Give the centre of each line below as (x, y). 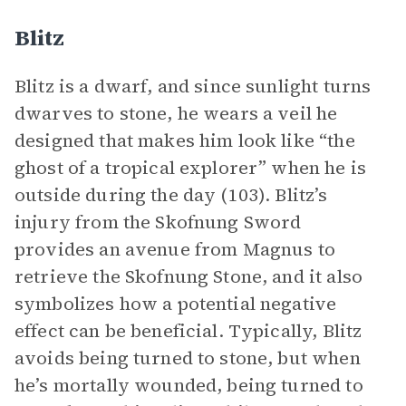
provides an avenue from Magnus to (175, 249)
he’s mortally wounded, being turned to (189, 385)
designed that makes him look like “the (185, 140)
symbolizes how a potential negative (176, 304)
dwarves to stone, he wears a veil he (176, 113)
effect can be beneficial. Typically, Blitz (188, 331)
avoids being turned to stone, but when (188, 358)
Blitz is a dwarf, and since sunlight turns (193, 86)
